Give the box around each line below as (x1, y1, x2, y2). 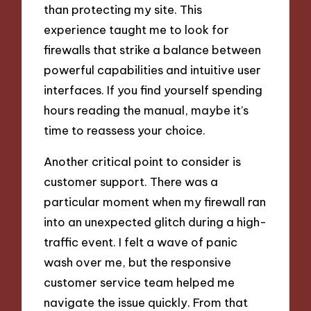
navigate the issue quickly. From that (44, 294, 249, 310)
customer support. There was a (44, 174, 219, 189)
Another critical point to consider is (44, 153, 242, 169)
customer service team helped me (44, 274, 235, 289)
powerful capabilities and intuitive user (44, 62, 262, 78)
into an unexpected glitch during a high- (44, 214, 267, 229)
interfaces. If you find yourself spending (44, 83, 263, 98)
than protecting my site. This (44, 2, 203, 17)
